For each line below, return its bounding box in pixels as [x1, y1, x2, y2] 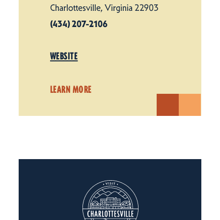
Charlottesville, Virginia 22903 [50, 2, 159, 13]
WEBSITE [50, 50, 78, 62]
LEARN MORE [50, 83, 92, 95]
